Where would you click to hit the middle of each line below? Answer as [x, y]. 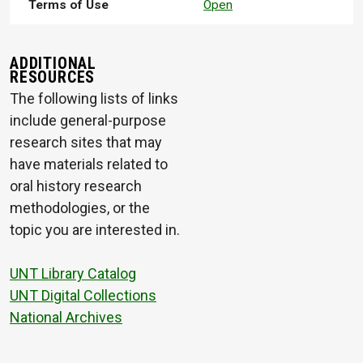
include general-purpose [88, 120]
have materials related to [89, 164]
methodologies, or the [80, 207]
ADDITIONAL [53, 63]
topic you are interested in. [95, 229]
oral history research [76, 186]
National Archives [66, 317]
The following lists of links [94, 98]
